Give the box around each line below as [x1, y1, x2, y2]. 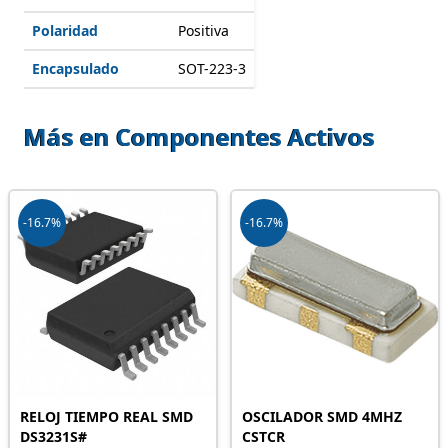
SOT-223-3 [178, 59, 246, 78]
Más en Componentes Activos [24, 120, 375, 153]
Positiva [178, 21, 229, 40]
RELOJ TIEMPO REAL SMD [20, 407, 193, 426]
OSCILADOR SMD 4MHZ [242, 407, 402, 426]
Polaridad [32, 21, 98, 40]
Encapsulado [32, 59, 119, 78]
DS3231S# [20, 427, 87, 446]
